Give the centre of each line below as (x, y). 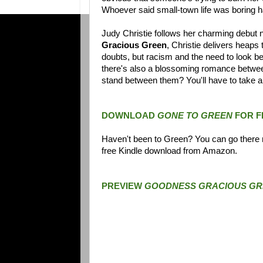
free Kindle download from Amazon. (169, 151)
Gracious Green (134, 45)
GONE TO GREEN (195, 115)
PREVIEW (123, 186)
